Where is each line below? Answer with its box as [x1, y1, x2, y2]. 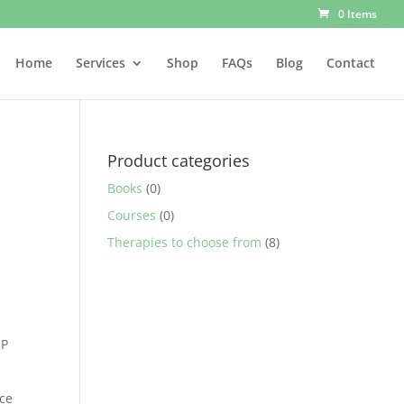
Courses [107, 207, 157, 224]
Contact [326, 54, 375, 71]
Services [76, 54, 125, 71]
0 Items [338, 6, 377, 22]
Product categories [107, 150, 251, 171]
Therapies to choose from [107, 234, 262, 251]
